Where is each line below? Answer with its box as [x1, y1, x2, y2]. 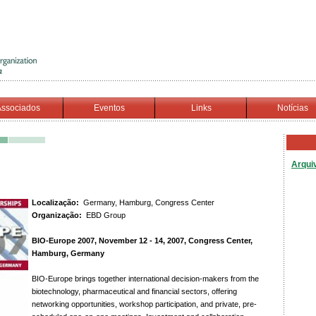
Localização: [32, 198, 79, 207]
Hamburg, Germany [32, 249, 104, 257]
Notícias [277, 103, 308, 113]
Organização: [32, 211, 82, 219]
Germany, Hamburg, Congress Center [79, 198, 214, 207]
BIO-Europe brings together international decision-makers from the [32, 274, 259, 283]
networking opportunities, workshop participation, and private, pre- [32, 300, 257, 308]
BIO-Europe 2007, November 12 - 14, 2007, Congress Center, [32, 236, 253, 245]
